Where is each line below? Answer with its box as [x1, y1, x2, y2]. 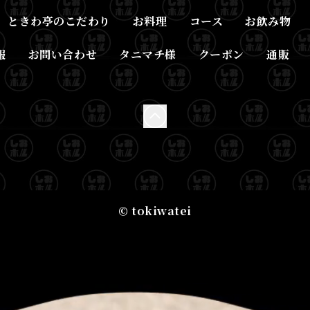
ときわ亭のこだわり [8, 13, 111, 29]
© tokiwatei [118, 203, 192, 219]
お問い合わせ [28, 46, 98, 62]
